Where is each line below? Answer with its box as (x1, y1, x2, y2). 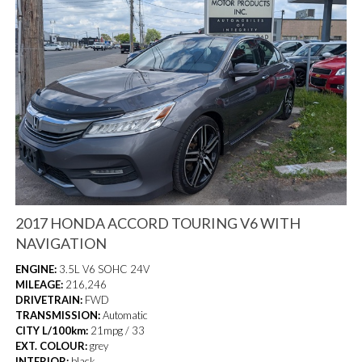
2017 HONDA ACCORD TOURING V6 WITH (15, 214, 301, 233)
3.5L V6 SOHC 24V (57, 263, 150, 276)
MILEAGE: (15, 278, 64, 292)
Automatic (100, 309, 149, 322)
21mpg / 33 (88, 324, 145, 338)
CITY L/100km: (15, 324, 89, 338)
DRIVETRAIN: (15, 293, 83, 307)
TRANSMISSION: (15, 309, 101, 322)
